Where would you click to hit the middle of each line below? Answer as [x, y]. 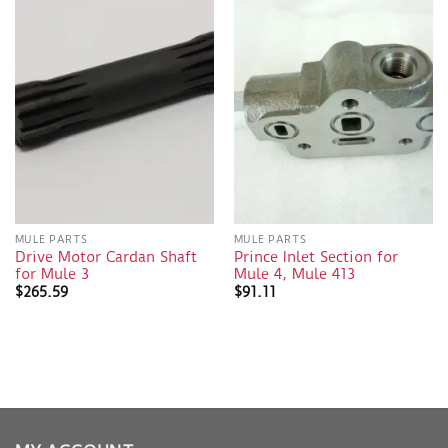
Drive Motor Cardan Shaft [105, 257]
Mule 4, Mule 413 [294, 274]
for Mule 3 [51, 274]
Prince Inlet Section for [315, 257]
